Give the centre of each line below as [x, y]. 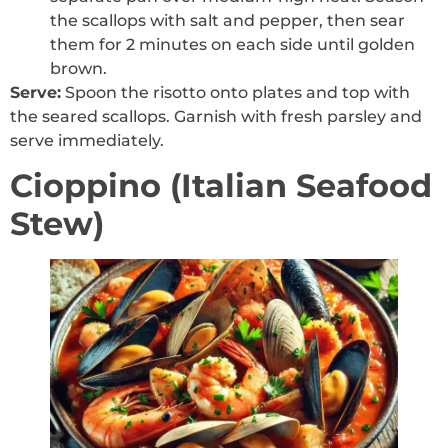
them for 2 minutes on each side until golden [232, 44]
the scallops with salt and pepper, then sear [227, 20]
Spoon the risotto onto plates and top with [235, 92]
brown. [78, 68]
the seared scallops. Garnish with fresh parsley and [216, 116]
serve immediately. [87, 140]
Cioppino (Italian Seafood [221, 186]
